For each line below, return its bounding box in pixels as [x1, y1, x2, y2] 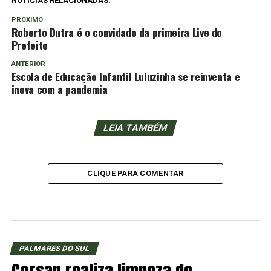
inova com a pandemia [11, 80, 108, 97]
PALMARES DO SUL [18, 243, 91, 253]
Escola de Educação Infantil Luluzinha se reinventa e [11, 68, 240, 84]
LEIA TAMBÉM [102, 122, 169, 134]
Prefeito [11, 36, 48, 53]
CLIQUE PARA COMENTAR [87, 168, 184, 178]
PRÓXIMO [11, 15, 43, 24]
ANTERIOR [11, 59, 45, 68]
